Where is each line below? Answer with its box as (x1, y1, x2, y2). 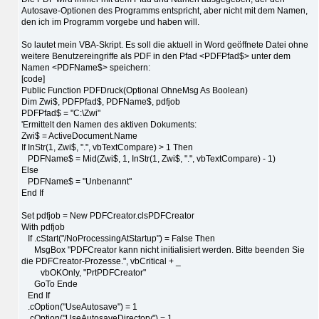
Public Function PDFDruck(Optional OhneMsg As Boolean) (21, 85, 248, 95)
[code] (21, 73, 45, 84)
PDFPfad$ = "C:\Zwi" (21, 108, 100, 118)
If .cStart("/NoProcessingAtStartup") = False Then (21, 233, 215, 244)
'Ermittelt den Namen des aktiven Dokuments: (21, 119, 197, 130)
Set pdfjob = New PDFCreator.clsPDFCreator (21, 210, 194, 221)
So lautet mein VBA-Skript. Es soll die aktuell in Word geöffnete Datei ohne (21, 39, 308, 50)
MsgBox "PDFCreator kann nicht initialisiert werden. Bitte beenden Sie (21, 244, 305, 255)
